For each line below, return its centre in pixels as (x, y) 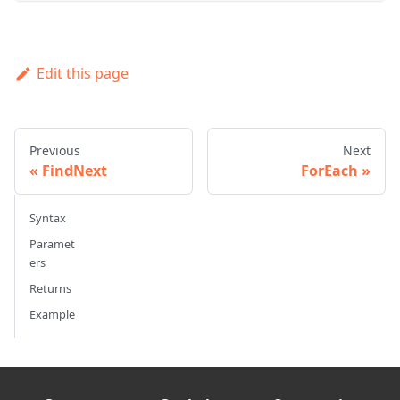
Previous (55, 151)
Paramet (52, 244)
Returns (50, 289)
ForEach (329, 171)
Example (52, 315)
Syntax (48, 218)
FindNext (75, 171)
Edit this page (82, 74)
